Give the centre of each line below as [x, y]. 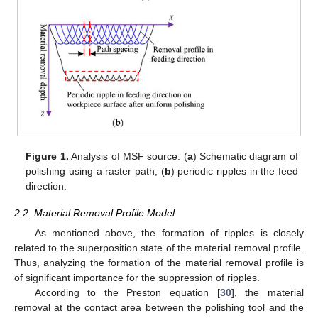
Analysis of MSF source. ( [128, 156]
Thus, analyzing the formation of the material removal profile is [159, 262]
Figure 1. [47, 156]
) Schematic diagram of [245, 156]
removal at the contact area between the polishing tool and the [159, 307]
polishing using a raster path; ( [95, 171]
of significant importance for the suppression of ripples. [137, 277]
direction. [46, 186]
